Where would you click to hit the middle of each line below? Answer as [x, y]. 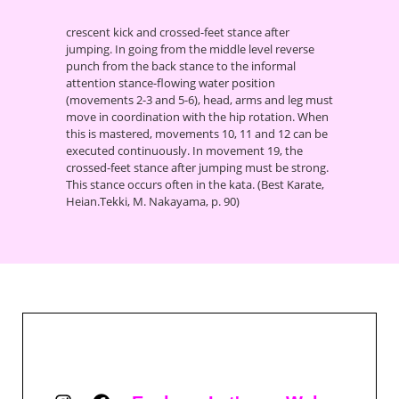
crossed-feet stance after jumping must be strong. [197, 167]
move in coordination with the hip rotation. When [197, 116]
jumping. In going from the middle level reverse [190, 49]
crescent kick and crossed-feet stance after [178, 32]
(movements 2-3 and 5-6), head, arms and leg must [199, 99]
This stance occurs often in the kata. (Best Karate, [195, 184]
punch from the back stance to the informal [181, 65]
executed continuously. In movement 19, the [184, 150]
